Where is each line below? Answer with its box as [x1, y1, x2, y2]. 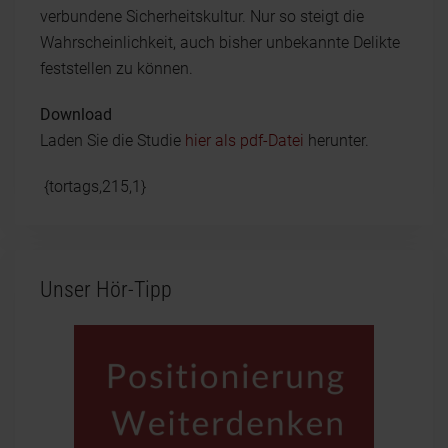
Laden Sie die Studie [40, 130, 185, 150]
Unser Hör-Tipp [40, 276, 172, 302]
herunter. [304, 130, 369, 150]
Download [40, 104, 112, 124]
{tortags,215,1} [40, 176, 146, 196]
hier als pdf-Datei [185, 130, 304, 150]
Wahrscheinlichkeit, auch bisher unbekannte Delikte [40, 32, 400, 52]
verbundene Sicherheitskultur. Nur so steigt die [40, 6, 364, 26]
